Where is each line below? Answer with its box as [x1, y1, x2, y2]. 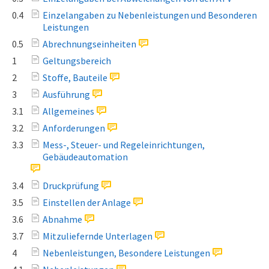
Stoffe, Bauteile [43, 71, 107, 83]
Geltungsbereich [43, 55, 111, 67]
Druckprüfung [43, 180, 99, 192]
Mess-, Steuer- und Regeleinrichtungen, [43, 139, 205, 151]
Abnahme [43, 213, 82, 225]
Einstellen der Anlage [43, 196, 131, 208]
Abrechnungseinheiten [43, 38, 136, 50]
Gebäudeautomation [43, 151, 128, 163]
